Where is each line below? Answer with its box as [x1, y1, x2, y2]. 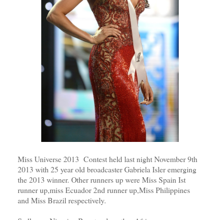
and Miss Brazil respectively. [17, 194, 106, 205]
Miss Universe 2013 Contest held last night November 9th [17, 153, 197, 164]
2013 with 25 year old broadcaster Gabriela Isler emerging [17, 164, 196, 174]
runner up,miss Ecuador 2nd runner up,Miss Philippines [17, 184, 190, 195]
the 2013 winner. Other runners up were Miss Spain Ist [17, 174, 186, 185]
